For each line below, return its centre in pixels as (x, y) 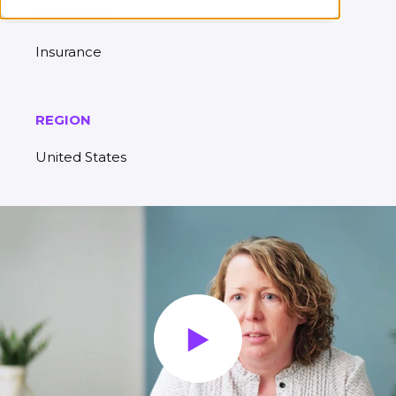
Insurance (69, 52)
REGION (63, 120)
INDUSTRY (72, 15)
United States (81, 157)
